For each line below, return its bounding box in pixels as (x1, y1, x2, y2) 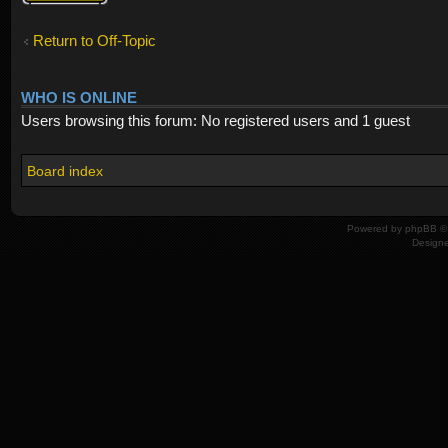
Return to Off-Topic (33, 32, 156, 50)
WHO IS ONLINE (21, 89, 137, 106)
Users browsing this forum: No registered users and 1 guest (21, 111, 410, 129)
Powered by (346, 222, 405, 234)
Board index (27, 162, 103, 179)
